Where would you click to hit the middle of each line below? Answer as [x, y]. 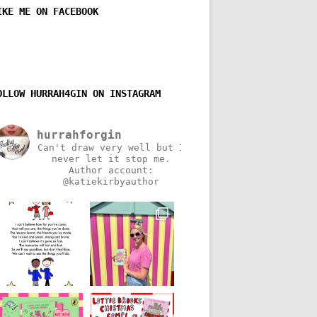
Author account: [111, 170]
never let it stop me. [111, 158]
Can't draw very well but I [111, 147]
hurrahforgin [80, 134]
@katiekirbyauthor [111, 181]
